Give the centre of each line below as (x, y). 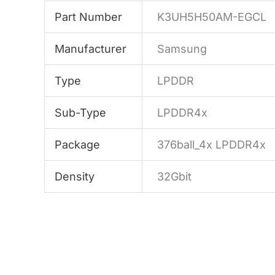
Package (78, 145)
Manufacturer (91, 49)
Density (75, 177)
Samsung (182, 49)
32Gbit (175, 177)
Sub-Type (81, 113)
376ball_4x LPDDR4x (212, 145)
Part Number (89, 17)
